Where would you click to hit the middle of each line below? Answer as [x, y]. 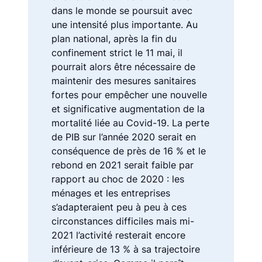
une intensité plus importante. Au [125, 24]
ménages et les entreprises [111, 193]
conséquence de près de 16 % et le [129, 151]
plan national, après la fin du [114, 38]
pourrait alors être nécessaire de [123, 66]
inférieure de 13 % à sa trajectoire [126, 249]
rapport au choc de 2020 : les [118, 179]
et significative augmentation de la [128, 108]
